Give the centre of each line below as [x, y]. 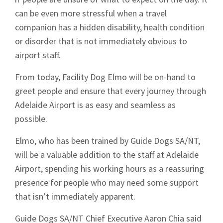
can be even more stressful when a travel [91, 13]
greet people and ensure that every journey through [111, 91]
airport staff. [38, 55]
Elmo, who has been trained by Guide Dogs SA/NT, [108, 141]
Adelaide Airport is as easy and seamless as [95, 105]
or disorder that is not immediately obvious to [101, 41]
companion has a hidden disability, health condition [110, 27]
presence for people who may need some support [107, 183]
